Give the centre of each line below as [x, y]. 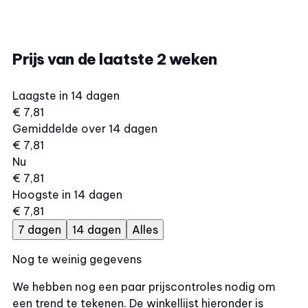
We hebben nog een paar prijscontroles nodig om [144, 287]
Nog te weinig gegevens [77, 259]
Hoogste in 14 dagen [67, 195]
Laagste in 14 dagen [66, 96]
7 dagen [40, 230]
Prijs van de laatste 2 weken [115, 59]
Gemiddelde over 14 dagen [85, 129]
